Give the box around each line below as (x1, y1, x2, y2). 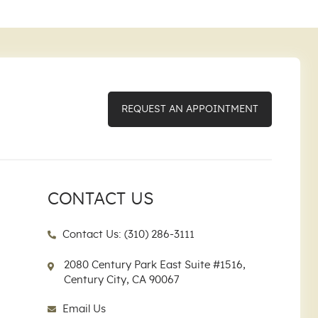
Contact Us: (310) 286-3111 (59, 229, 194, 240)
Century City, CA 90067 (63, 274, 180, 285)
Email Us (59, 303, 106, 314)
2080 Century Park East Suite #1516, (63, 259, 246, 270)
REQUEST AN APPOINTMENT (121, 104, 258, 114)
